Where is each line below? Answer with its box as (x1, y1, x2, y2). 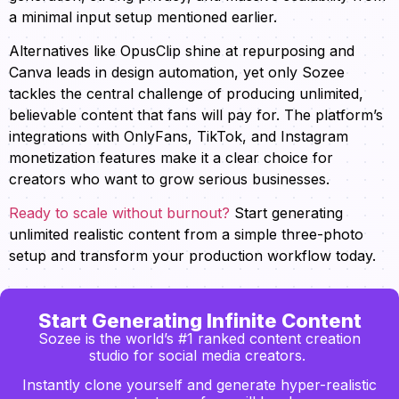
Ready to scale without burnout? (9, 204, 230, 223)
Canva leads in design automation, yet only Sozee (9, 63, 345, 82)
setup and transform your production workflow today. (9, 247, 376, 265)
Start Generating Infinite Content (37, 308, 362, 332)
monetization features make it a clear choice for (9, 149, 333, 167)
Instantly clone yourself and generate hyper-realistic (22, 376, 377, 395)
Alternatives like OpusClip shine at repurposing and (9, 42, 354, 61)
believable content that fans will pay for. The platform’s (9, 106, 383, 125)
